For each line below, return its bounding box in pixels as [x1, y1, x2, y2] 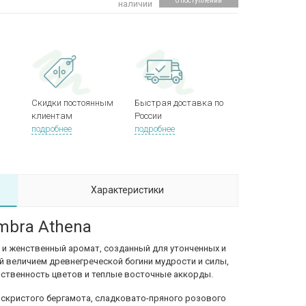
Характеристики [91, 184, 165, 195]
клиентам [31, 111, 72, 121]
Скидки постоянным [31, 98, 113, 108]
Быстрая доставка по [135, 98, 224, 108]
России [135, 111, 163, 121]
